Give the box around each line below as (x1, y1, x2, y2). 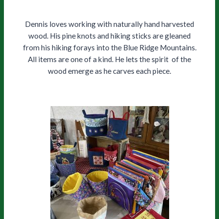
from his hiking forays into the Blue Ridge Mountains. (22, 43, 197, 52)
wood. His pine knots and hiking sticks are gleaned (28, 31, 191, 41)
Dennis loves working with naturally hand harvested (25, 20, 194, 29)
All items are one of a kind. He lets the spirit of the (28, 55, 191, 64)
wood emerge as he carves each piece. (48, 66, 171, 76)
